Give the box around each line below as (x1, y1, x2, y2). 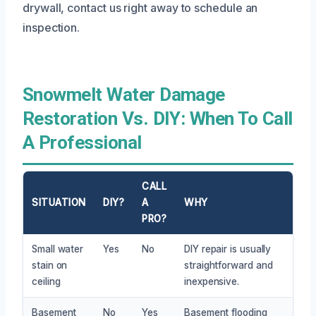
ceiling (32, 275, 61, 287)
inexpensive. (184, 275, 240, 287)
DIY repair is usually (184, 243, 272, 255)
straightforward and (184, 259, 273, 271)
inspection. (23, 20, 80, 35)
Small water (32, 243, 84, 255)
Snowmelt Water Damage (23, 83, 225, 105)
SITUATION (32, 196, 86, 208)
